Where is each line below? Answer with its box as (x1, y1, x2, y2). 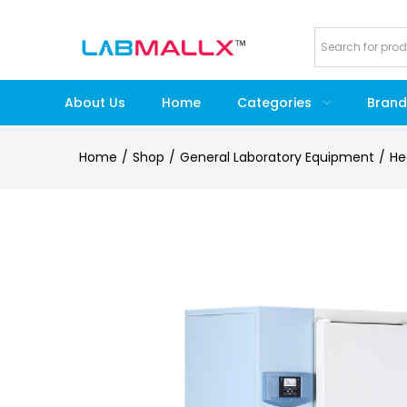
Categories (236, 94, 315, 112)
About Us (64, 94, 125, 112)
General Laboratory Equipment (180, 148, 374, 166)
